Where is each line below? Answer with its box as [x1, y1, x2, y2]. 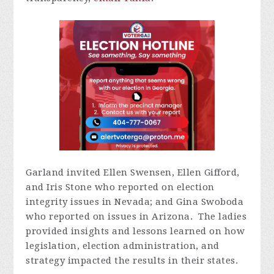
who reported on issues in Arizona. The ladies [26, 210, 247, 222]
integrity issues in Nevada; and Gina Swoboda [26, 196, 244, 207]
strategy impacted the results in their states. [26, 254, 239, 266]
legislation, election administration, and [26, 240, 220, 251]
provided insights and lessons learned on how [26, 225, 245, 237]
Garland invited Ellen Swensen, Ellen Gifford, [26, 166, 240, 178]
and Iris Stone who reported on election [26, 181, 215, 193]
